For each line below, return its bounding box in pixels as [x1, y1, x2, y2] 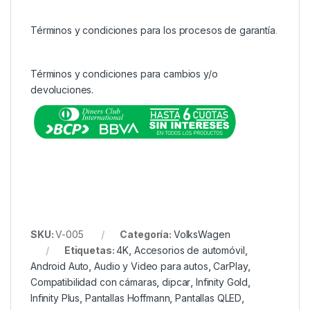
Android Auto [30, 260, 89, 273]
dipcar [162, 276, 191, 289]
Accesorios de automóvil [134, 244, 245, 257]
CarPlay [213, 260, 248, 273]
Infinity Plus [30, 292, 80, 304]
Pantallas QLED [175, 292, 242, 304]
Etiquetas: [64, 244, 117, 257]
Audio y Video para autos [94, 260, 208, 273]
